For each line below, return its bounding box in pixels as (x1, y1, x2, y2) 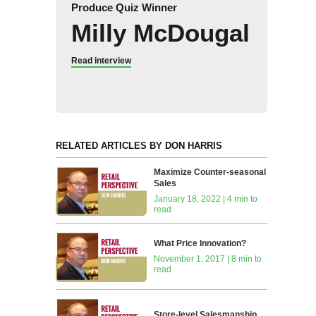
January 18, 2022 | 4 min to (154, 193, 258, 204)
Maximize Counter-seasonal (154, 166, 267, 177)
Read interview (71, 55, 131, 66)
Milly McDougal (71, 18, 250, 47)
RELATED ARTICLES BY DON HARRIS (55, 140, 222, 151)
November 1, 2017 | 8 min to (154, 254, 262, 265)
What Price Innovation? (154, 238, 247, 249)
